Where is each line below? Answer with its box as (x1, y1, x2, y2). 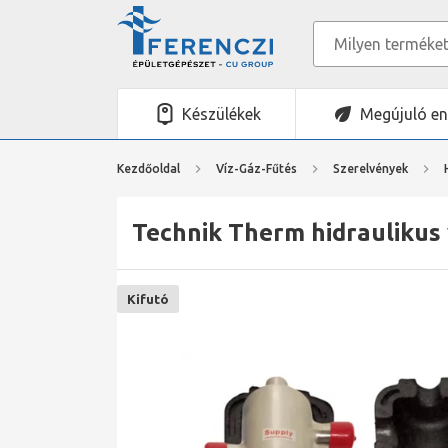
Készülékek (181, 105, 261, 123)
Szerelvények (333, 161, 408, 175)
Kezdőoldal (117, 161, 180, 175)
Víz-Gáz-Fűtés (216, 161, 297, 175)
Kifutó (127, 292, 169, 306)
